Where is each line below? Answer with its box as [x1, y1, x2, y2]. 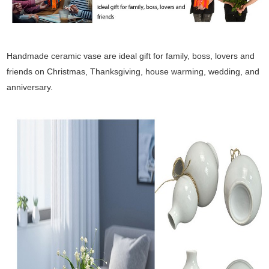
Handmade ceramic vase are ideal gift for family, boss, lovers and [7, 50, 255, 61]
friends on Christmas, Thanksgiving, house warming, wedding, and [7, 66, 260, 76]
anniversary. [7, 82, 53, 92]
